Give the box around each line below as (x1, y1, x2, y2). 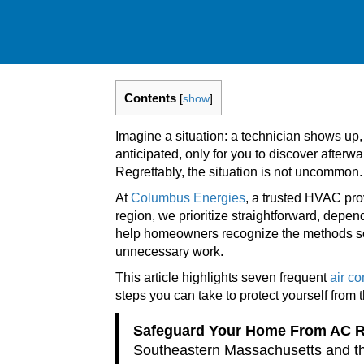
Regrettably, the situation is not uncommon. (115, 165, 362, 180)
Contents (124, 90, 176, 105)
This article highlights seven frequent (115, 271, 330, 285)
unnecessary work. (115, 245, 223, 259)
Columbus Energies (131, 191, 245, 206)
